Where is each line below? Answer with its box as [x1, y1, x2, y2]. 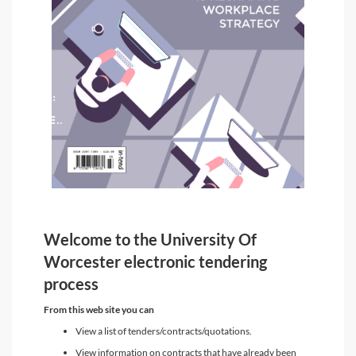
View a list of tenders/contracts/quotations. [75, 325, 252, 338]
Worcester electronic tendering [44, 252, 267, 272]
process [44, 274, 99, 294]
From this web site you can [44, 304, 154, 316]
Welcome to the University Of [44, 230, 257, 250]
